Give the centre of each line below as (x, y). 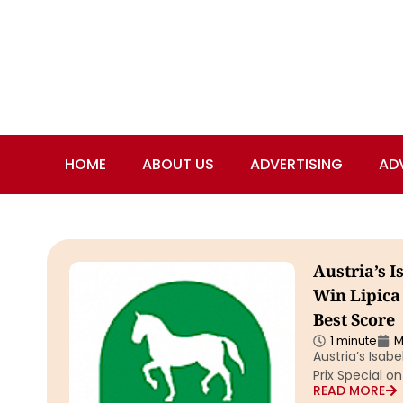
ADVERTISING (296, 164)
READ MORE (349, 390)
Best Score (354, 322)
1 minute (353, 340)
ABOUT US (178, 164)
